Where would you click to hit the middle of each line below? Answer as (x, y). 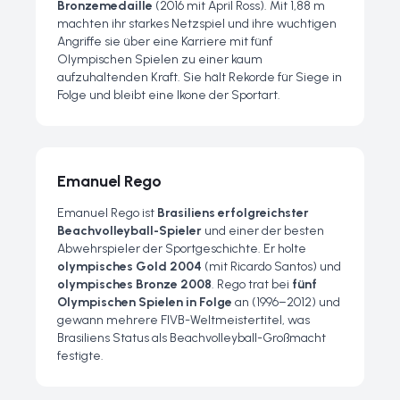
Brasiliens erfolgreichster (233, 213)
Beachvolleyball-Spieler (129, 231)
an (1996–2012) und (286, 302)
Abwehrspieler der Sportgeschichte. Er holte (182, 249)
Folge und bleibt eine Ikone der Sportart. (169, 95)
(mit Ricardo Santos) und (271, 267)
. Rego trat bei (252, 284)
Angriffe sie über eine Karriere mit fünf (165, 42)
